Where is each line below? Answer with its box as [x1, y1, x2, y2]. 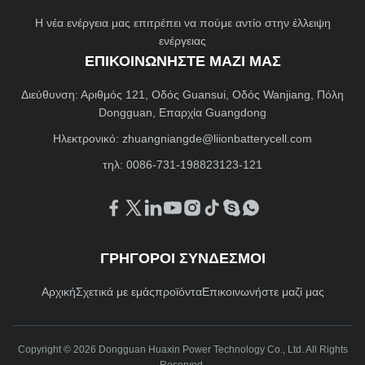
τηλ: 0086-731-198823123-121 [103, 158, 262, 172]
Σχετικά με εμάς [75, 285, 155, 299]
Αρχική [41, 285, 76, 299]
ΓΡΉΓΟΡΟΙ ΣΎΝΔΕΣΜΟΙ [99, 250, 266, 267]
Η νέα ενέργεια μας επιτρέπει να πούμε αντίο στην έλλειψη [34, 16, 331, 30]
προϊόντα [154, 285, 202, 299]
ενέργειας [159, 34, 206, 48]
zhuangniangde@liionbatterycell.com [122, 132, 312, 146]
